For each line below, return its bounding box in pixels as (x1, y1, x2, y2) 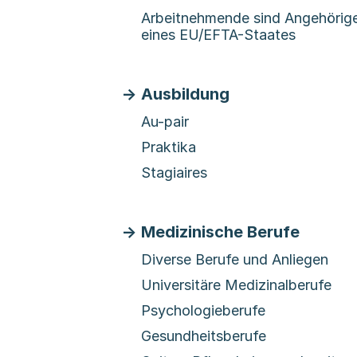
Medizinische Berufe (141, 222, 300, 241)
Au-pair (141, 113, 189, 130)
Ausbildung (141, 84, 229, 104)
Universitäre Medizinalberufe (141, 277, 331, 293)
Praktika (141, 139, 196, 155)
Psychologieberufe (141, 302, 265, 319)
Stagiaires (141, 164, 207, 181)
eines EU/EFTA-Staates (141, 26, 296, 43)
